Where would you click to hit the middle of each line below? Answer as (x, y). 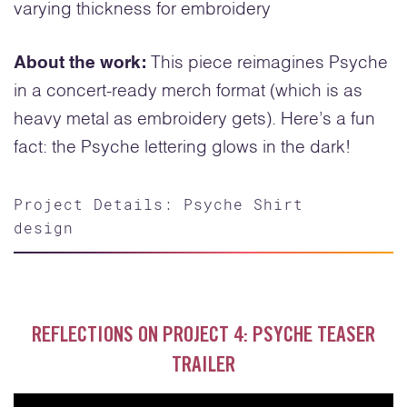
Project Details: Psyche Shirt (159, 203)
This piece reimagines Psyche (269, 64)
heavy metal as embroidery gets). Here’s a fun (194, 120)
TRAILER (203, 367)
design (44, 227)
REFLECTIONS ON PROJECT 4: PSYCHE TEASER (203, 337)
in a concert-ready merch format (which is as (188, 92)
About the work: (82, 64)
